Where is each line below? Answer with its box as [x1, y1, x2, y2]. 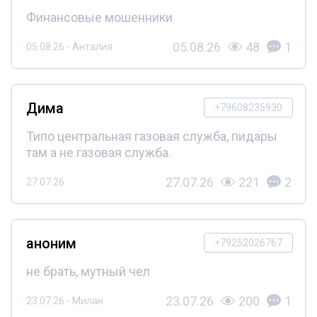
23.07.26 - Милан [25, 295, 103, 306]
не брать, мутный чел [25, 263, 150, 279]
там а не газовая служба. [25, 144, 171, 160]
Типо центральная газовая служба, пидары [25, 128, 277, 144]
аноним [25, 234, 76, 252]
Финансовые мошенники [25, 9, 173, 25]
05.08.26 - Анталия [25, 41, 113, 52]
